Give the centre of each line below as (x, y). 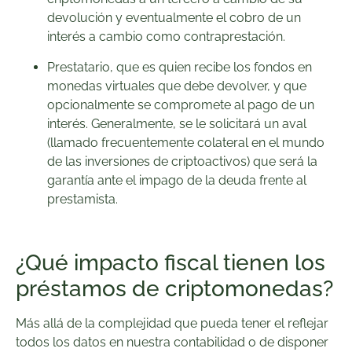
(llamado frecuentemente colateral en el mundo (186, 142)
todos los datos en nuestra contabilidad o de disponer (172, 343)
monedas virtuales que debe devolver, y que (177, 86)
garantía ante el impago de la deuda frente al (177, 180)
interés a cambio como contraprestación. (166, 37)
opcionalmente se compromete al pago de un (181, 104)
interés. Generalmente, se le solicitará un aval (177, 123)
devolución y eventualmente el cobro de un (174, 18)
